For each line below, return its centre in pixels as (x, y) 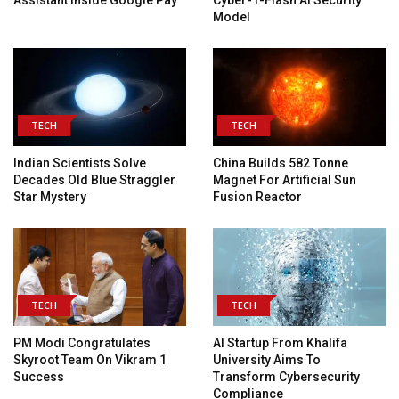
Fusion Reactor (259, 197)
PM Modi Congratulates (82, 342)
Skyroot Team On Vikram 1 (90, 359)
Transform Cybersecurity (286, 376)
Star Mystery (51, 197)
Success (39, 376)
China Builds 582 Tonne (281, 163)
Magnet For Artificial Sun (285, 180)
